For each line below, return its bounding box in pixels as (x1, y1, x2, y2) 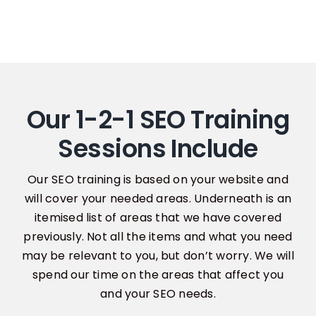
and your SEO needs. (100, 286, 216, 303)
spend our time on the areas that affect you (32, 267, 284, 284)
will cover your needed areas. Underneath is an (24, 190, 292, 207)
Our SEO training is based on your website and (28, 171, 288, 188)
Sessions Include (58, 131, 258, 166)
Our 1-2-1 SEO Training (26, 102, 290, 138)
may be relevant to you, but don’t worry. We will (22, 248, 294, 265)
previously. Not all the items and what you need (23, 229, 293, 245)
